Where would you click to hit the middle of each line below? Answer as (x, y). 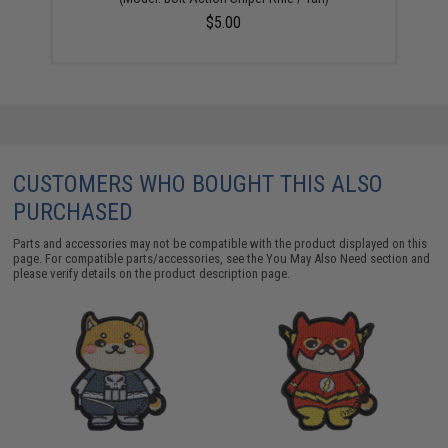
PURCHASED (73, 211)
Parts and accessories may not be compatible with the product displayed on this (220, 243)
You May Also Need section (337, 258)
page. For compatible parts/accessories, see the (140, 258)
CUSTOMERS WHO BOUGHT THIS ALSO (198, 183)
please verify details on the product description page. (152, 273)
